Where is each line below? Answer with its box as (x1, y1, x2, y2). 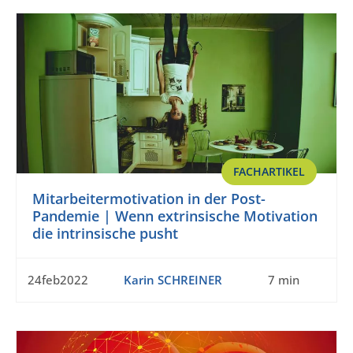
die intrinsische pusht (32, 224, 178, 243)
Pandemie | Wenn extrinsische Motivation (32, 206, 318, 226)
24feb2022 (28, 272, 88, 288)
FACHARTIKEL (233, 164, 305, 180)
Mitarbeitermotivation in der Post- (32, 189, 266, 209)
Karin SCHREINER (123, 272, 222, 288)
